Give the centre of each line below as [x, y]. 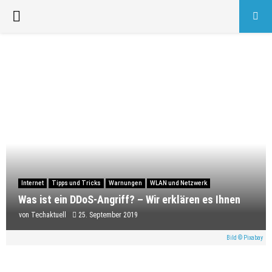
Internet [32, 183]
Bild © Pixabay [245, 238]
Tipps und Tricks [76, 183]
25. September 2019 [108, 215]
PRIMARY [38, 16]
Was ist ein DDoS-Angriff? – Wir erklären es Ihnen [129, 200]
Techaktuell [49, 215]
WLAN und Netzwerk [178, 183]
